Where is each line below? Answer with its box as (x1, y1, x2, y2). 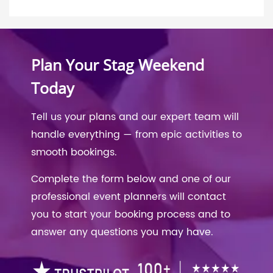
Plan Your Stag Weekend (31, 54, 204, 75)
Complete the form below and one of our (31, 171, 231, 187)
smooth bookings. (31, 144, 117, 160)
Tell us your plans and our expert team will (31, 108, 239, 125)
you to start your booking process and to (31, 206, 230, 222)
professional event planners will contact (31, 188, 226, 205)
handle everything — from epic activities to (31, 126, 242, 143)
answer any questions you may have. (31, 224, 213, 240)
